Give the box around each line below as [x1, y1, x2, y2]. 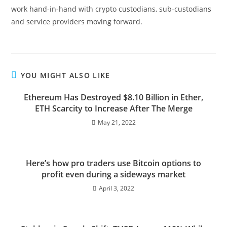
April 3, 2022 [99, 184, 134, 193]
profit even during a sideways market [42, 169, 185, 180]
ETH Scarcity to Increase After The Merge [34, 103, 193, 114]
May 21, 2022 [97, 118, 136, 127]
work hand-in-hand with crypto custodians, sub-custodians [11, 4, 212, 14]
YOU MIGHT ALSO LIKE [20, 70, 110, 80]
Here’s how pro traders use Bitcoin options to [26, 158, 201, 169]
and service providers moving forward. [11, 17, 143, 26]
